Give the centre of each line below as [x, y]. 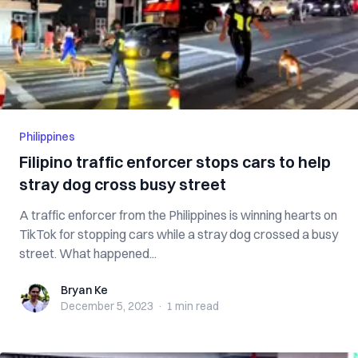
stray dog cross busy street [123, 184]
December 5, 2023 [107, 306]
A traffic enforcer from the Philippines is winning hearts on [178, 215]
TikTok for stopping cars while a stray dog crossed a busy [179, 234]
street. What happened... [88, 253]
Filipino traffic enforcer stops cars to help [175, 162]
